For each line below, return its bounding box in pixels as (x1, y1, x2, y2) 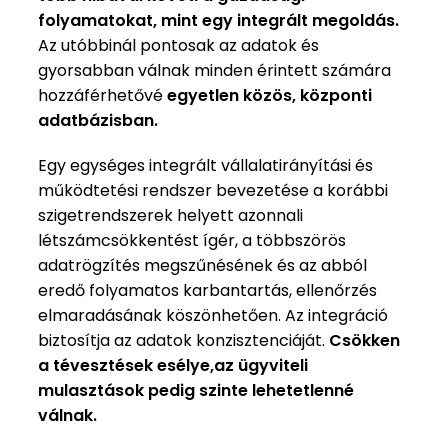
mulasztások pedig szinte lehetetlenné (38, 378, 355, 402)
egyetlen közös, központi (167, 83, 373, 107)
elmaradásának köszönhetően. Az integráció (38, 303, 389, 327)
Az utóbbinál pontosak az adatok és (38, 33, 320, 57)
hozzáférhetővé (38, 83, 168, 107)
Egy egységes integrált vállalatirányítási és (38, 153, 374, 177)
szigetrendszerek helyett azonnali (38, 203, 304, 227)
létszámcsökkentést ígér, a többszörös (38, 228, 347, 252)
